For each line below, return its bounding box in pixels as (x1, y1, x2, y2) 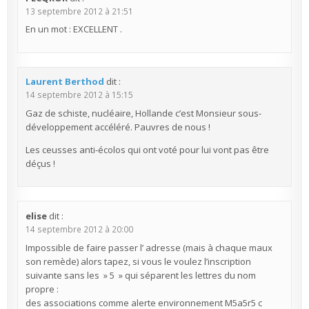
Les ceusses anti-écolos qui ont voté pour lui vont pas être (25, 143, 269, 156)
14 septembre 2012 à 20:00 (25, 223, 133, 235)
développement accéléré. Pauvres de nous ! (25, 120, 210, 133)
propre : (25, 282, 59, 295)
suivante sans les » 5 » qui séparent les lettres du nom (25, 268, 256, 281)
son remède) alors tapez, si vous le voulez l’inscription (25, 255, 251, 268)
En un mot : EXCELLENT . (25, 23, 122, 36)
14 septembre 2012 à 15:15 (25, 89, 133, 101)
